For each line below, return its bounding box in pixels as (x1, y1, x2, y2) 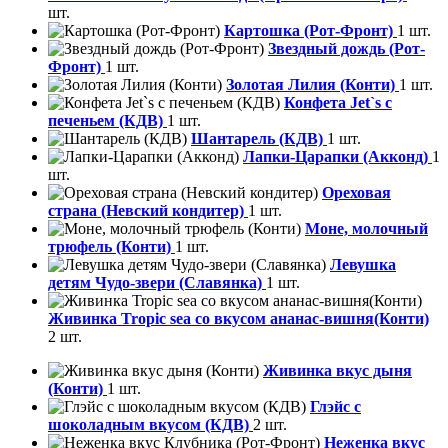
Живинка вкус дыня (263, 362, 412, 380)
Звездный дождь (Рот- (268, 40, 425, 58)
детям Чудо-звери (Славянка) (48, 274, 266, 292)
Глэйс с (310, 398, 361, 416)
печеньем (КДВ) (48, 112, 167, 130)
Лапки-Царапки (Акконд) (243, 148, 432, 166)
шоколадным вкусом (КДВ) (48, 416, 253, 434)
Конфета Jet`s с (284, 94, 392, 112)
